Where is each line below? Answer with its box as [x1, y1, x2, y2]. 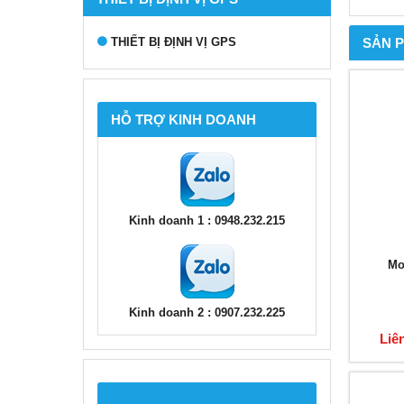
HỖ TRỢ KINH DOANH [111, 112, 256, 127]
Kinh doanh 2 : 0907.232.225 [129, 306, 285, 319]
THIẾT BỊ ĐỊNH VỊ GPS [111, 35, 236, 49]
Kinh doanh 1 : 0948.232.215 [129, 214, 285, 227]
